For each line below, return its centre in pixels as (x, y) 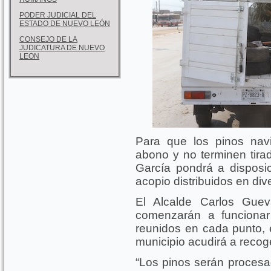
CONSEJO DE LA (48, 39)
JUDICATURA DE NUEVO (62, 47)
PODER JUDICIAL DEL (58, 15)
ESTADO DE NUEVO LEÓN (65, 23)
